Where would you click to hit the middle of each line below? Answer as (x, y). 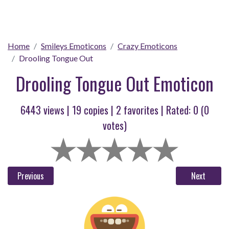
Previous (30, 176)
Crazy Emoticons (147, 46)
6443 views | (46, 110)
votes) (114, 125)
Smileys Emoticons (74, 46)
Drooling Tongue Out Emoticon (114, 83)
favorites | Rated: (157, 110)
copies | (98, 110)
